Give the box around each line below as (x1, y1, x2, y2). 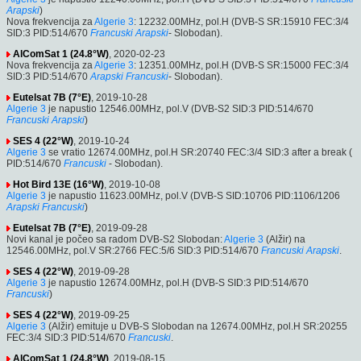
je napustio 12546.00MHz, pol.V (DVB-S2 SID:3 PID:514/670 (46, 102, 313, 114)
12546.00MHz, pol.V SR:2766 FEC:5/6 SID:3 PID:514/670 (6, 244, 259, 256)
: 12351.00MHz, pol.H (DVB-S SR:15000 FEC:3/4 (134, 59, 349, 71)
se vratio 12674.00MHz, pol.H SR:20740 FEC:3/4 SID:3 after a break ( (46, 146, 352, 158)
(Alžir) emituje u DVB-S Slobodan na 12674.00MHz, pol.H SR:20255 (46, 320, 347, 332)
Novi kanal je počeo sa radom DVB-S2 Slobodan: (6, 233, 224, 245)
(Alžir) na (263, 233, 305, 245)
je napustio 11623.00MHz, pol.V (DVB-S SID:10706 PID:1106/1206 (46, 189, 340, 201)
